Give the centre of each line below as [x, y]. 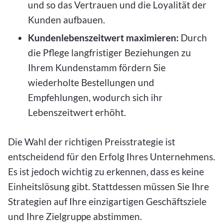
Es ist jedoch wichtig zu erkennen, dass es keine [106, 171]
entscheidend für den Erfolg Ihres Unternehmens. [111, 156]
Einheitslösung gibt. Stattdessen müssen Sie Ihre [109, 186]
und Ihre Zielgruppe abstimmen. [76, 216]
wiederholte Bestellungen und [91, 82]
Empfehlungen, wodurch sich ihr [95, 97]
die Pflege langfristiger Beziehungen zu [110, 52]
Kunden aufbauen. [67, 20]
